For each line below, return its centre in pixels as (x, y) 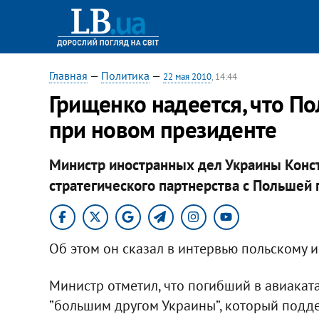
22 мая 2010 (187, 77)
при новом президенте (163, 129)
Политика (125, 75)
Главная (68, 75)
